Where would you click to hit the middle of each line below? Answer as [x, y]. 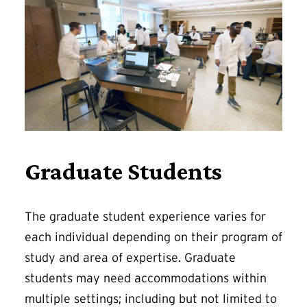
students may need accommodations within [146, 278]
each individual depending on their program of [153, 237]
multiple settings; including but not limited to [151, 298]
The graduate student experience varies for [145, 216]
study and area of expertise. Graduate [130, 257]
